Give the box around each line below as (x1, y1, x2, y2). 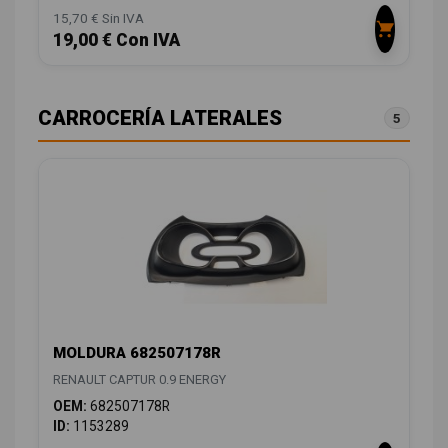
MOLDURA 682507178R (53, 343, 221, 362)
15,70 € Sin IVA (53, 9, 144, 26)
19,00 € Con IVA (53, 29, 180, 50)
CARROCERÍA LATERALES (38, 105, 282, 130)
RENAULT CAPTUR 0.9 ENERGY (53, 371, 226, 387)
